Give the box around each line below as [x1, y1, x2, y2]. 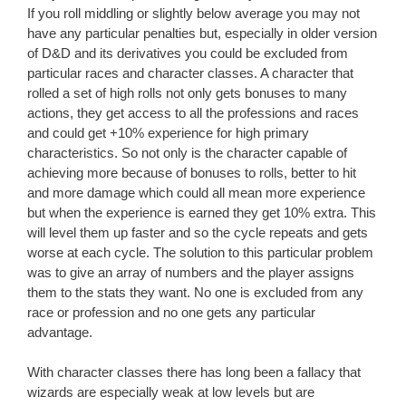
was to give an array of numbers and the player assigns [27, 264, 354, 280]
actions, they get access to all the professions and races [27, 104, 359, 121]
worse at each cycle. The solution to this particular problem [27, 244, 373, 260]
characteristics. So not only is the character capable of [27, 144, 347, 160]
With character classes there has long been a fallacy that [27, 364, 361, 381]
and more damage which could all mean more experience [27, 184, 365, 200]
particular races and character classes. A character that [27, 64, 353, 81]
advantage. [27, 324, 92, 340]
